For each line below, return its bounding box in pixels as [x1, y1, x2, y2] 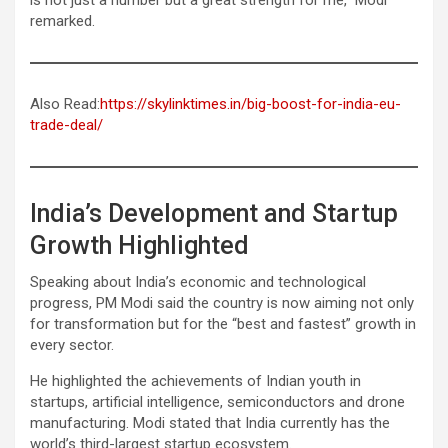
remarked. [30, 11, 95, 30]
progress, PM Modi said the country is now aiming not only [30, 293, 414, 312]
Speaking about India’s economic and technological [30, 272, 366, 291]
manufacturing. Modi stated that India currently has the [30, 413, 390, 432]
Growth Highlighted [30, 230, 249, 260]
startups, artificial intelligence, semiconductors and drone [30, 392, 405, 411]
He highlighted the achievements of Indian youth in [30, 371, 361, 390]
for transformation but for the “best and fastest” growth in [30, 314, 416, 333]
